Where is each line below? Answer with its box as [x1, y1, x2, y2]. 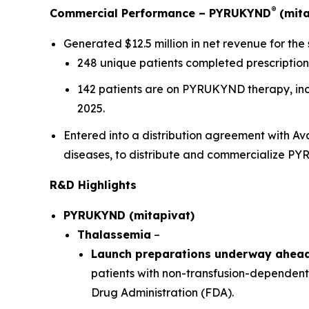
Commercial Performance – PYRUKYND [50, 6, 271, 20]
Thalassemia [77, 227, 151, 241]
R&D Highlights [50, 177, 137, 192]
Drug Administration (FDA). [91, 285, 234, 299]
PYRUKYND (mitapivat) [63, 208, 195, 222]
